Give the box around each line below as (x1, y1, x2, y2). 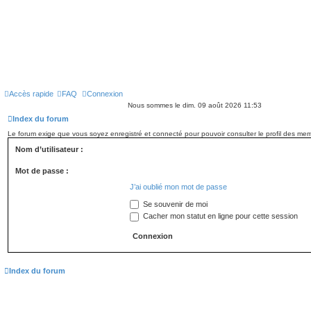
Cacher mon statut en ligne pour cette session (141, 212, 298, 221)
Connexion (87, 89, 123, 98)
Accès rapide (9, 89, 53, 98)
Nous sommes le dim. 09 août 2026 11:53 (128, 101, 262, 109)
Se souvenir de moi (141, 199, 208, 208)
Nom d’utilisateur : (15, 144, 83, 153)
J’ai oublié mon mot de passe (130, 182, 227, 191)
